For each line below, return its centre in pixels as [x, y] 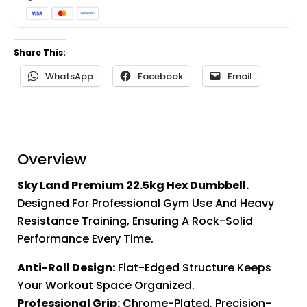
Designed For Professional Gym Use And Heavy [146, 204]
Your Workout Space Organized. [106, 286]
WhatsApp [69, 77]
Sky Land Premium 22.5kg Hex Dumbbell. [133, 186]
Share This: [40, 53]
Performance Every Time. [85, 239]
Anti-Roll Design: [66, 268]
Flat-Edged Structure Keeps [193, 268]
